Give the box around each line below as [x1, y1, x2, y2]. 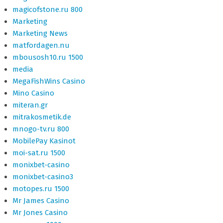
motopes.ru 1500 [12, 184, 69, 193]
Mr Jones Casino [12, 208, 68, 217]
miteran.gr [12, 101, 48, 110]
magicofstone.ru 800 [12, 5, 83, 14]
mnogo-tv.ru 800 [12, 124, 69, 133]
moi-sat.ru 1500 [12, 148, 65, 157]
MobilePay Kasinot [12, 136, 76, 145]
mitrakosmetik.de [12, 112, 71, 121]
